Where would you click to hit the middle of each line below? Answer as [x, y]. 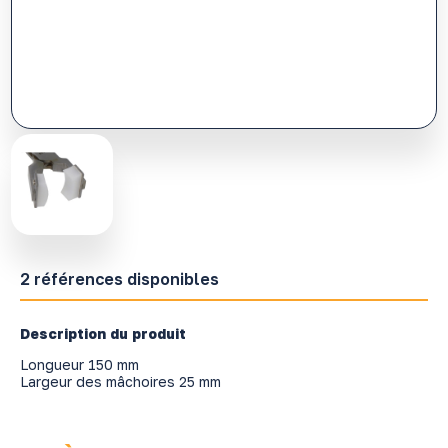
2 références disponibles [119, 278]
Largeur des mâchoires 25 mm [120, 381]
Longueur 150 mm [79, 364]
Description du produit [102, 333]
